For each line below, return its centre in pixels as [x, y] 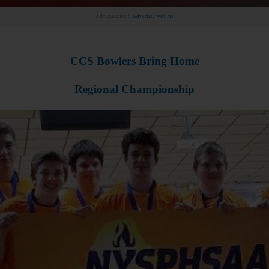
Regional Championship [134, 89]
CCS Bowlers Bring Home [134, 61]
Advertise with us [153, 16]
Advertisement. [114, 16]
